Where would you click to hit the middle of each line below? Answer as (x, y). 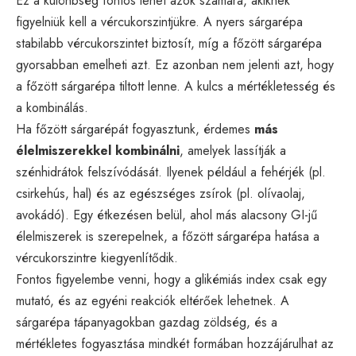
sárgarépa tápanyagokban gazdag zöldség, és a (147, 322)
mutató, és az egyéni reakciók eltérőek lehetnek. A (153, 300)
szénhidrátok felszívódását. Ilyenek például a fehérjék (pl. (171, 172)
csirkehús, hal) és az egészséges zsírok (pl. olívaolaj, (161, 193)
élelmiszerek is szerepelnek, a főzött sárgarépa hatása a (168, 236)
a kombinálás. (52, 107)
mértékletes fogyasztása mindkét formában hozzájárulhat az (175, 343)
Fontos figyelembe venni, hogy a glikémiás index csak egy (171, 279)
